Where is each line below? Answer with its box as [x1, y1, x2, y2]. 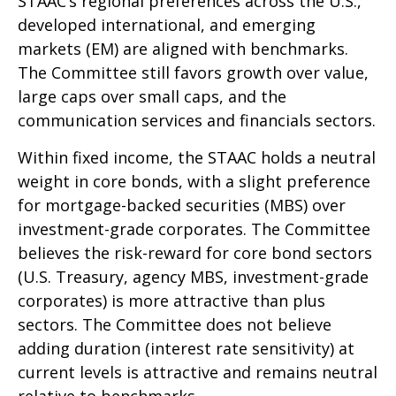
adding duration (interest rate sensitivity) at [18, 338, 354, 360]
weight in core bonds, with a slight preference [18, 171, 370, 193]
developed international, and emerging [18, 14, 316, 36]
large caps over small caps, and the [18, 86, 286, 108]
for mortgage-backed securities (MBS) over [18, 194, 346, 217]
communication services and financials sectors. [18, 110, 376, 132]
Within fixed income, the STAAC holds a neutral [18, 147, 376, 169]
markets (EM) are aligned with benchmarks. [18, 38, 348, 60]
